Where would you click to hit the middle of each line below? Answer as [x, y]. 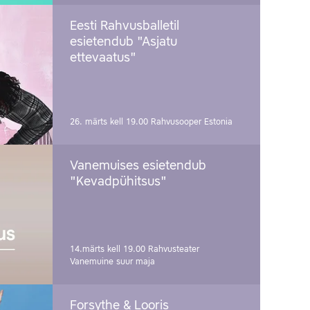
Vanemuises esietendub [138, 166]
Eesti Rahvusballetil [125, 27]
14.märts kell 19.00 [109, 250]
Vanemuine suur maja [112, 262]
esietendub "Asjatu [124, 43]
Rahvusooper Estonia [192, 122]
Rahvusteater [174, 250]
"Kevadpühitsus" [118, 182]
